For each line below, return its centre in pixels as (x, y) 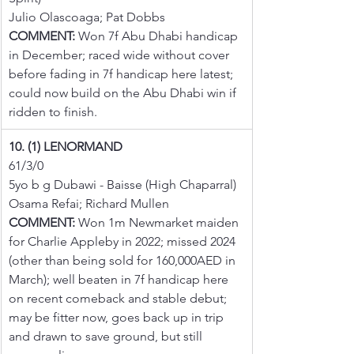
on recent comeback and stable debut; (119, 298)
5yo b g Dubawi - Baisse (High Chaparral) (122, 184)
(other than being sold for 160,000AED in (124, 260)
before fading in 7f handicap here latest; (122, 73)
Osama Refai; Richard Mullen (89, 203)
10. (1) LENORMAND (66, 146)
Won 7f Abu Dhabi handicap (158, 36)
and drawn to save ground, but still (107, 336)
